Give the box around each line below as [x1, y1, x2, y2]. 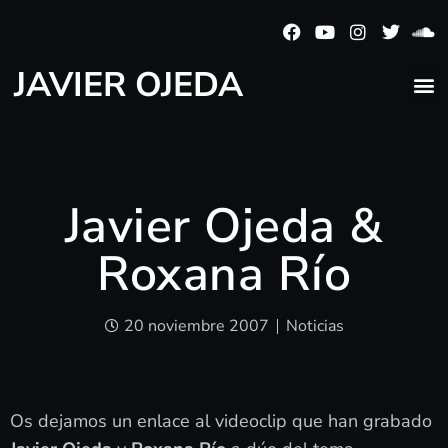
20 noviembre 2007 [123, 315, 269, 338]
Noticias [285, 315, 344, 338]
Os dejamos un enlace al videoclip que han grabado [10, 409, 432, 434]
